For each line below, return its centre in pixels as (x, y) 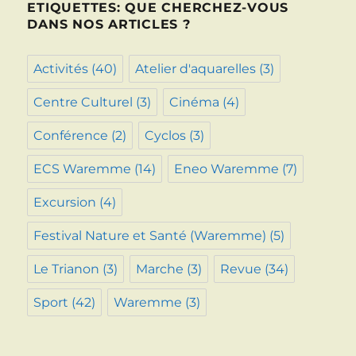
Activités (61, 69)
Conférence (71, 136)
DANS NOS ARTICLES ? (109, 25)
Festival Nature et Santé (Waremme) (150, 236)
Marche (160, 269)
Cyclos (166, 136)
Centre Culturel (83, 103)
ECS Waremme (83, 169)
